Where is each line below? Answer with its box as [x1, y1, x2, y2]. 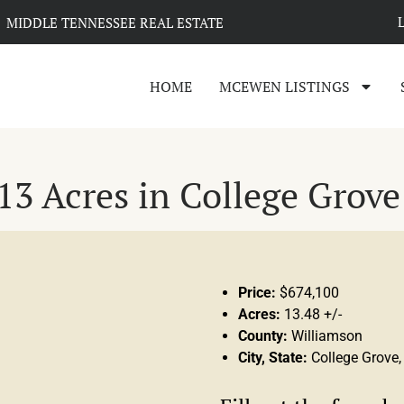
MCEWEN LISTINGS [219, 76, 350, 96]
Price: [238, 283, 276, 301]
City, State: [238, 348, 308, 366]
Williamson [291, 326, 363, 344]
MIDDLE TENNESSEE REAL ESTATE [6, 13, 225, 32]
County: [238, 326, 288, 344]
